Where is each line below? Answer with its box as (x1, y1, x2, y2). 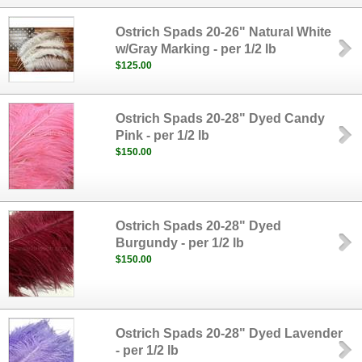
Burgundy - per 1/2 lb (116, 236, 245, 250)
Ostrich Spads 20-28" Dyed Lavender (116, 326, 343, 340)
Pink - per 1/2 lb (116, 128, 210, 142)
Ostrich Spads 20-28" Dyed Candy (116, 112, 326, 125)
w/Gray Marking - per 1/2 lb (116, 42, 277, 56)
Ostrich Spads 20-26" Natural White (116, 25, 332, 39)
